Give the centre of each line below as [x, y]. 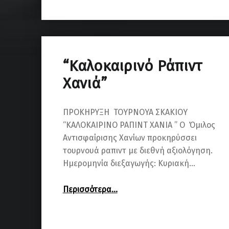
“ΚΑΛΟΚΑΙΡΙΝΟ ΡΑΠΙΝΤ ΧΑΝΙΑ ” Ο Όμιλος [139, 125]
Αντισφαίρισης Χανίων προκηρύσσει [130, 138]
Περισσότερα [87, 190]
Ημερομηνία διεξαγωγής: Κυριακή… [129, 164]
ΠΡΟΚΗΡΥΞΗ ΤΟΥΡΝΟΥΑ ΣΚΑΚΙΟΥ [125, 112]
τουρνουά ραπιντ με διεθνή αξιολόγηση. [138, 151]
